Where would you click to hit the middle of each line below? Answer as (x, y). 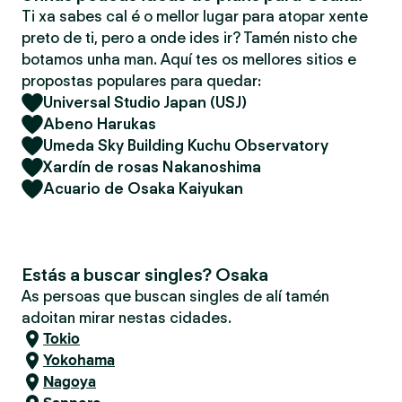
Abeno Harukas (100, 124)
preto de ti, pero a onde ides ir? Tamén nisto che (189, 38)
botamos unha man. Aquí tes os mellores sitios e (189, 59)
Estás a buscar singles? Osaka (145, 275)
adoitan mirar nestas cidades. (127, 318)
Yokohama (79, 360)
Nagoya (70, 382)
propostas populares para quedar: (141, 81)
